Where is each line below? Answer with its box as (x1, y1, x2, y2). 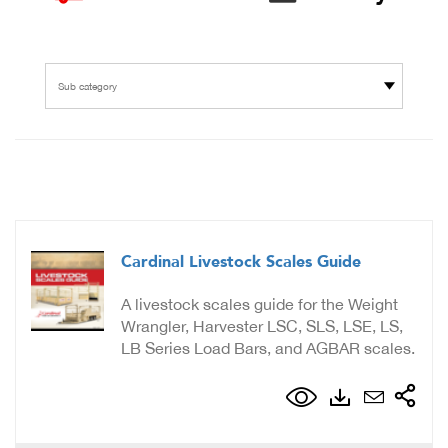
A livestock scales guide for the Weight (121, 295, 398, 314)
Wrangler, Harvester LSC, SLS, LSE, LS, (121, 317, 403, 336)
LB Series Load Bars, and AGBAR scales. (121, 339, 415, 358)
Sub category (58, 80, 117, 93)
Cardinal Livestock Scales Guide (121, 251, 361, 274)
